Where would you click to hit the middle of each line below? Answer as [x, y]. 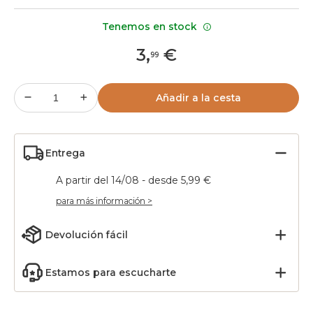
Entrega [65, 153]
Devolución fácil [87, 235]
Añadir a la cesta [198, 98]
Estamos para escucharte [111, 272]
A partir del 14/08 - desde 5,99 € [133, 180]
